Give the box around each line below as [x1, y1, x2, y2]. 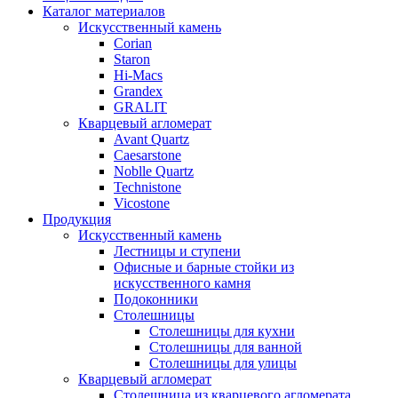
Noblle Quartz [114, 163, 194, 179]
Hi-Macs [114, 68, 163, 84]
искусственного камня [114, 275, 251, 291]
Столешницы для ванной [149, 339, 302, 355]
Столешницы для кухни [149, 323, 295, 339]
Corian [114, 36, 152, 52]
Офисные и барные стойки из [114, 259, 294, 275]
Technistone [114, 179, 181, 195]
